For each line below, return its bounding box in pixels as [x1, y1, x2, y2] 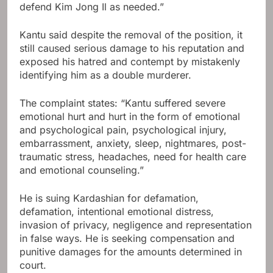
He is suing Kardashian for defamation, [19, 192, 199, 205]
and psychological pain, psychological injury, [19, 124, 227, 136]
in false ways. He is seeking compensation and [19, 232, 235, 245]
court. [19, 259, 46, 272]
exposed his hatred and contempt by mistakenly [19, 55, 240, 68]
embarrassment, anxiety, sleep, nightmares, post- [19, 137, 246, 150]
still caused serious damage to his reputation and [19, 42, 244, 55]
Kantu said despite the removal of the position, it [19, 29, 243, 41]
